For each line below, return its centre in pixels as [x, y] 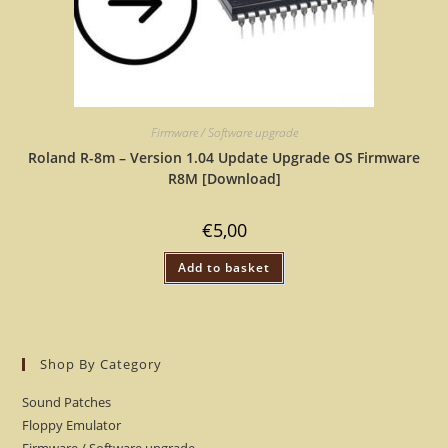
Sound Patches [67, 401]
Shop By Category [101, 363]
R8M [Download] [224, 178]
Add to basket [224, 267]
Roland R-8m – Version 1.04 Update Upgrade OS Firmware [224, 157]
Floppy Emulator [72, 424]
